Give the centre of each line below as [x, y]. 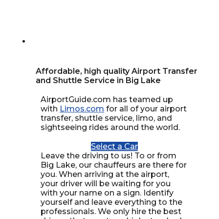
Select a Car [114, 146]
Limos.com [82, 109]
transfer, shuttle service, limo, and [107, 118]
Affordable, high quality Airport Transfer [117, 71]
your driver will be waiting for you [106, 184]
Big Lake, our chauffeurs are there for [114, 165]
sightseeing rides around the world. [110, 127]
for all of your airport [146, 109]
